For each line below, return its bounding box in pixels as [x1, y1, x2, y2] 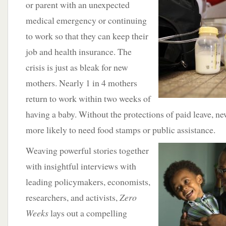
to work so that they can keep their [26, 30, 148, 42]
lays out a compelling [48, 207, 127, 219]
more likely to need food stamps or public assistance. [26, 124, 215, 136]
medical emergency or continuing [26, 14, 147, 26]
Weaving [26, 144, 60, 156]
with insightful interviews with [26, 160, 136, 172]
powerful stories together [60, 144, 149, 156]
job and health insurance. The [26, 45, 132, 58]
